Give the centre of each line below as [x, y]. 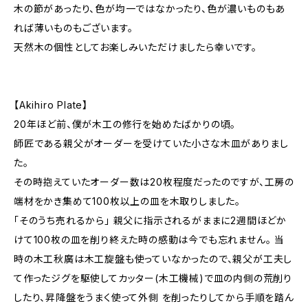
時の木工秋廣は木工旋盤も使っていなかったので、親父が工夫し [153, 259]
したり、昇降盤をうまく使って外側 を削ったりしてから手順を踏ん [154, 297]
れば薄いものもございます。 [74, 28]
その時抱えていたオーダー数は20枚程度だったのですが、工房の [154, 182]
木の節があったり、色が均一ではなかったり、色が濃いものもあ [150, 9]
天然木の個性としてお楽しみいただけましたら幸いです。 [135, 47]
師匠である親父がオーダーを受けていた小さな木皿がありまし [151, 143]
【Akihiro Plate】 [51, 105]
